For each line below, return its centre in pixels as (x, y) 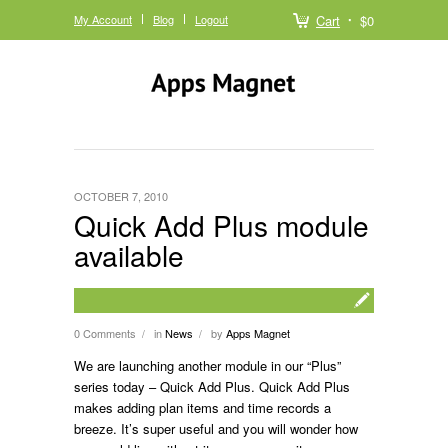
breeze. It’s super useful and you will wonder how (216, 428)
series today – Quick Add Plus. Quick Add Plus (212, 386)
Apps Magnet (258, 333)
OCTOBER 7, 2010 (121, 196)
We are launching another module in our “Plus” (207, 365)
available (129, 255)
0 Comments (105, 333)
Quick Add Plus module (221, 225)
